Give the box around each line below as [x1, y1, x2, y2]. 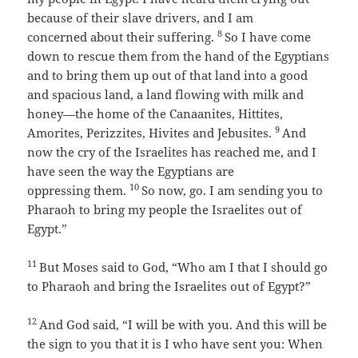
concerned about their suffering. [27, 29, 215, 46]
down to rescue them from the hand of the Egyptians [27, 48, 330, 65]
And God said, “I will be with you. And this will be [39, 316, 328, 333]
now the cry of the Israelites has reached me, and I [27, 144, 317, 161]
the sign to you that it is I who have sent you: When [27, 336, 324, 352]
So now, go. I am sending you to [141, 182, 324, 199]
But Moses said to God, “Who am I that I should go [39, 259, 328, 276]
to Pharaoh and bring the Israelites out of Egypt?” [27, 278, 312, 295]
